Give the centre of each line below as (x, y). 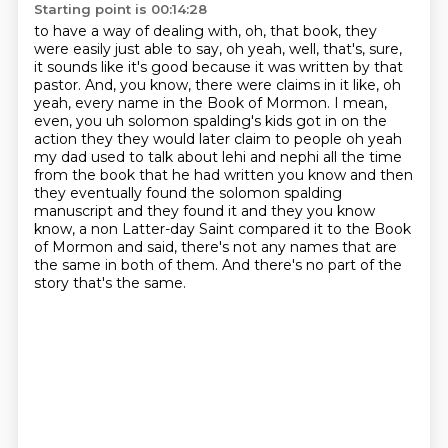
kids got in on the (325, 121)
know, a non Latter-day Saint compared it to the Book (222, 229)
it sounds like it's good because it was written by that (218, 67)
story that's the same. (109, 283)
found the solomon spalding (243, 193)
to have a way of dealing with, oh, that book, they (205, 31)
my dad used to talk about (127, 157)
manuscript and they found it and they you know (204, 211)
